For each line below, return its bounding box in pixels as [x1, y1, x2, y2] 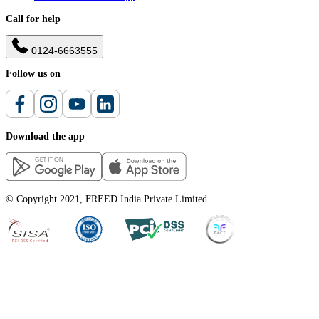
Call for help [6, 14, 61, 25]
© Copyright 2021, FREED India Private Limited [6, 194, 207, 205]
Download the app [6, 131, 85, 142]
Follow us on [6, 68, 61, 80]
